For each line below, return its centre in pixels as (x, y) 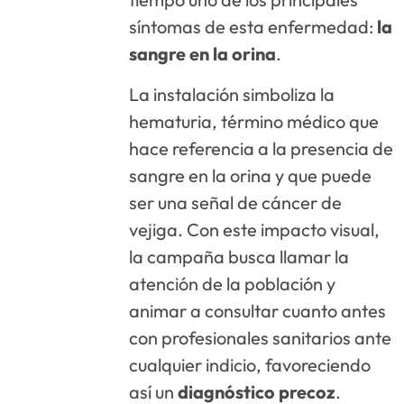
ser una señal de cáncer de (236, 202)
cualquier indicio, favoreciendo (250, 364)
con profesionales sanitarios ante (261, 337)
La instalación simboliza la (232, 94)
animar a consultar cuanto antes (258, 310)
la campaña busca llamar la (239, 256)
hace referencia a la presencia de (262, 148)
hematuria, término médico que (254, 121)
